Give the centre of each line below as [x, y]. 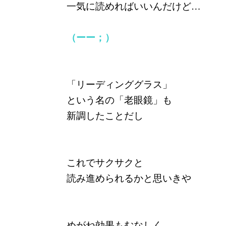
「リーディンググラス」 [119, 83]
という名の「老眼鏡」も [119, 99]
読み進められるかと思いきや [129, 177]
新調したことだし [105, 115]
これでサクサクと [105, 162]
